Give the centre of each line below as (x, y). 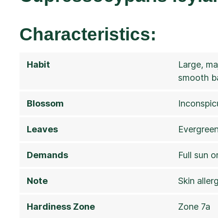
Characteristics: (88, 34)
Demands (47, 155)
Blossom (45, 103)
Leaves (42, 129)
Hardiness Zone (61, 206)
